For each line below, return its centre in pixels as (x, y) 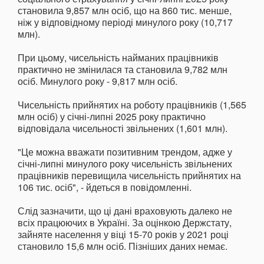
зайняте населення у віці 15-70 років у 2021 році (123, 235)
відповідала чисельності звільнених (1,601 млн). (123, 128)
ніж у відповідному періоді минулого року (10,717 (125, 22)
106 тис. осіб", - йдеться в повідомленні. (105, 187)
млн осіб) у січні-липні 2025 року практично (112, 117)
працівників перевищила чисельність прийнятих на (129, 176)
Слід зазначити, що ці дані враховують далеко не (125, 211)
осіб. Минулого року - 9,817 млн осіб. (98, 81)
